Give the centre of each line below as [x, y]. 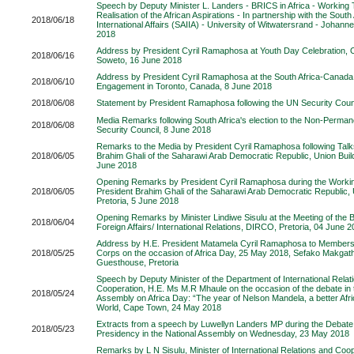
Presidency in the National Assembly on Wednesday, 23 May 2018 [223, 333]
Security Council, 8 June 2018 [154, 130]
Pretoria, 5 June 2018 [137, 201]
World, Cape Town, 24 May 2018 [159, 307]
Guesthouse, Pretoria [137, 262]
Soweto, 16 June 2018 [139, 60]
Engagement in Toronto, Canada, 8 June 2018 [184, 86]
